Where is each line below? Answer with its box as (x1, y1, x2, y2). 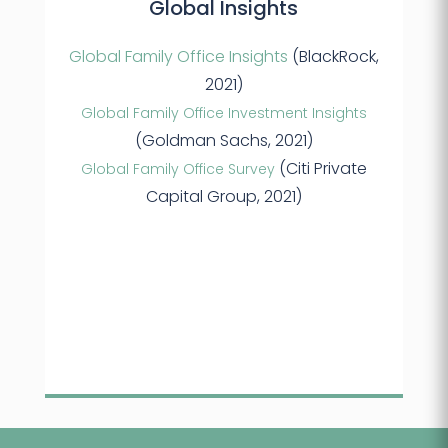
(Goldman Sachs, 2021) (134, 129, 313, 153)
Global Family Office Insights (68, 45, 288, 69)
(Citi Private (274, 157, 367, 181)
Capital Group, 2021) (145, 185, 302, 209)
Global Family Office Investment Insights (80, 103, 367, 124)
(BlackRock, (287, 45, 379, 69)
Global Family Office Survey (80, 159, 275, 180)
